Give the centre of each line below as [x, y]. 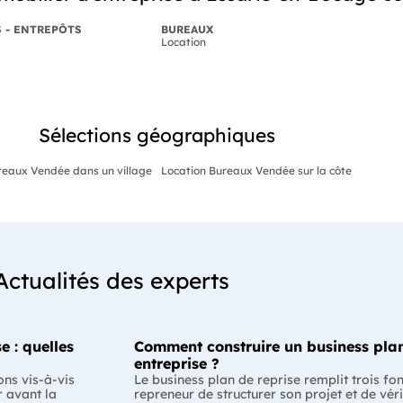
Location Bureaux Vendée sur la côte [256, 170]
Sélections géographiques [157, 134]
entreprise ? [177, 363]
